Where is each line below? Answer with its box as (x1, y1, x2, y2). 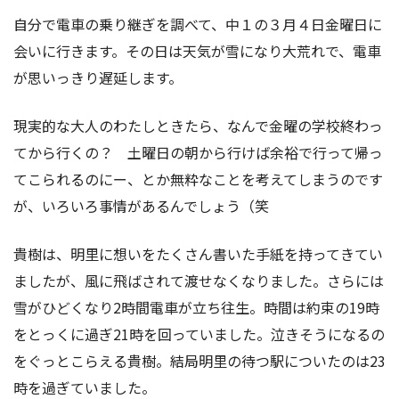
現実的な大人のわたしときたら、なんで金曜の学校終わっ (13, 114, 383, 136)
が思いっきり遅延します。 (13, 66, 183, 88)
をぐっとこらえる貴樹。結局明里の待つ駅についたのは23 (13, 349, 386, 371)
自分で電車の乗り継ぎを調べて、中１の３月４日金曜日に (13, 12, 382, 35)
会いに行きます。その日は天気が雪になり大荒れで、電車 (13, 39, 381, 61)
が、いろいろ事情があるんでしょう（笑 (13, 194, 269, 216)
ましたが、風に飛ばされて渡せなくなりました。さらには (13, 269, 384, 291)
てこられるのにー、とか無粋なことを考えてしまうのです (13, 167, 383, 190)
